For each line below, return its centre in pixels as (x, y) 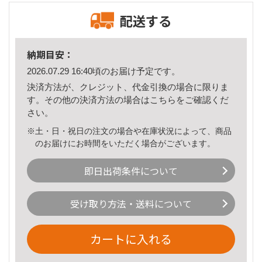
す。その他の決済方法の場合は (88, 99)
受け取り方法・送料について (131, 204)
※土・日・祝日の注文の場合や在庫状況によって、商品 (129, 131)
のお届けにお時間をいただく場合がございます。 (125, 143)
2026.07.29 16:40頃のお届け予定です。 (104, 71)
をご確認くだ (202, 99)
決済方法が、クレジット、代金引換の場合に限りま (128, 87)
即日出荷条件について (131, 170)
